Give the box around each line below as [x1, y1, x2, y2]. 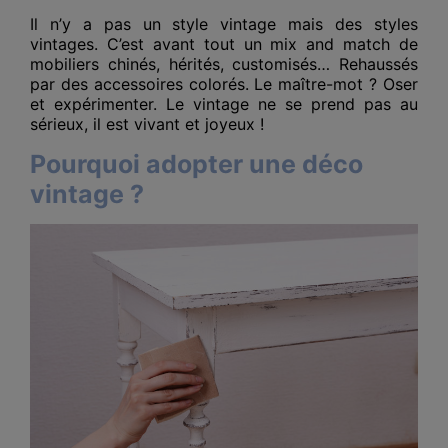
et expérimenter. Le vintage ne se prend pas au [30, 93, 418, 114]
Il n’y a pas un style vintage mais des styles [30, 13, 418, 34]
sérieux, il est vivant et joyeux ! [30, 113, 264, 134]
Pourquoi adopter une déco [30, 148, 363, 179]
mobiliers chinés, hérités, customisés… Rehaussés [30, 53, 418, 74]
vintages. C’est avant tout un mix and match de [30, 33, 418, 54]
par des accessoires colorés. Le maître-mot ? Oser [30, 73, 418, 94]
